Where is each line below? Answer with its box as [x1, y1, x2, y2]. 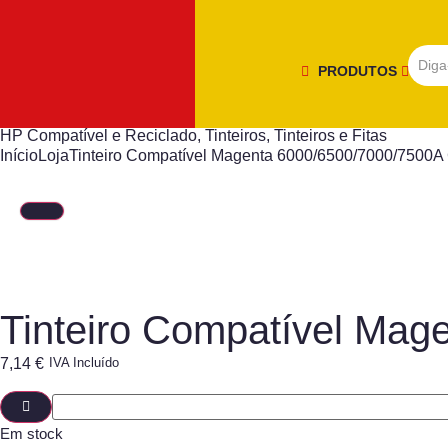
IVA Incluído [49, 355, 119, 371]
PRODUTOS [318, 62, 401, 79]
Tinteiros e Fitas [274, 127, 387, 144]
